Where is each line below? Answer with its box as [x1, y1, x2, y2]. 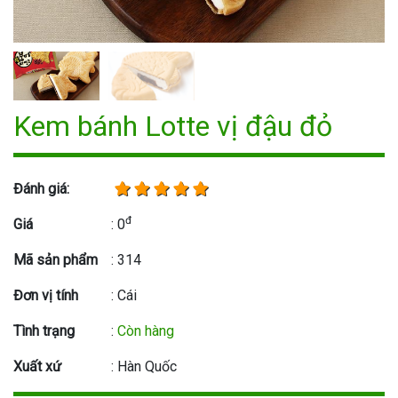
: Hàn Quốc [111, 358, 177, 375]
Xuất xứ [13, 358, 61, 375]
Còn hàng [117, 322, 174, 339]
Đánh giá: [13, 180, 69, 197]
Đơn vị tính [13, 287, 78, 304]
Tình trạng [13, 322, 75, 339]
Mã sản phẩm [13, 251, 98, 268]
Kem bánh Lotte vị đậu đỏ [13, 109, 332, 143]
